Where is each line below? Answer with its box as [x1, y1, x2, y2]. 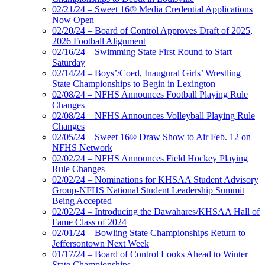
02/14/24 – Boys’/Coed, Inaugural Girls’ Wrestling [52, 68, 241, 79]
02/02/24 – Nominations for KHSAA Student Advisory [52, 174, 258, 185]
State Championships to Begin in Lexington [52, 79, 215, 89]
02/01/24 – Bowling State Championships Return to [52, 228, 245, 238]
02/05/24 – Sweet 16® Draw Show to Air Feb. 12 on [52, 132, 251, 143]
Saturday [52, 57, 85, 68]
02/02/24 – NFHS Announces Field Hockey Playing [52, 153, 248, 164]
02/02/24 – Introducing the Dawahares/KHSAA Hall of [52, 206, 260, 217]
